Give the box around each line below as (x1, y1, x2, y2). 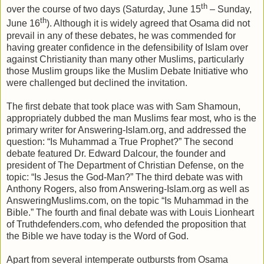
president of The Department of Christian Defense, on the (6, 160, 244, 170)
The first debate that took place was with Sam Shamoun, (6, 101, 240, 111)
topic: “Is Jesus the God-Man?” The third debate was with (6, 171, 243, 182)
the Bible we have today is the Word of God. (6, 230, 189, 241)
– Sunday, (207, 4, 252, 15)
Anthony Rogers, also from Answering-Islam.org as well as (6, 183, 249, 194)
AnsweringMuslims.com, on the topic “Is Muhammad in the (6, 195, 249, 206)
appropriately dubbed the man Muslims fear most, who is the (6, 113, 256, 123)
